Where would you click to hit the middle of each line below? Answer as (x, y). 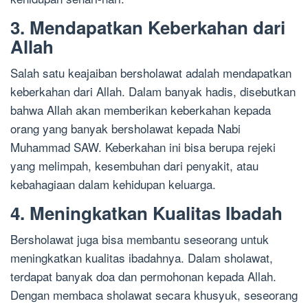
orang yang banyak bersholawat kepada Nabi (125, 129)
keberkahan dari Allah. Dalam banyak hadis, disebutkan (153, 91)
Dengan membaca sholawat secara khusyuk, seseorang (154, 295)
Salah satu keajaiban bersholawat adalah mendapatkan (151, 73)
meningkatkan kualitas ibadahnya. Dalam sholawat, (142, 258)
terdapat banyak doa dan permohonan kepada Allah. (143, 276)
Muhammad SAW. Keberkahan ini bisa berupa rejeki (143, 147)
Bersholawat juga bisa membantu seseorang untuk (140, 239)
